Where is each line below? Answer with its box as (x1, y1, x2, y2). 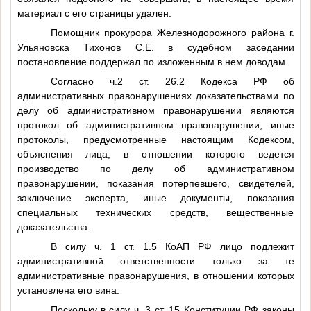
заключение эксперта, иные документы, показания (17, 192, 294, 203)
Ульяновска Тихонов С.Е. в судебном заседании (17, 41, 294, 53)
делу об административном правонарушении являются (17, 104, 294, 116)
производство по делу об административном (17, 162, 294, 174)
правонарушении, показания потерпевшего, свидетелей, (17, 177, 294, 189)
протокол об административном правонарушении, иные (17, 119, 294, 131)
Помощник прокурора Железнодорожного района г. (50, 26, 294, 38)
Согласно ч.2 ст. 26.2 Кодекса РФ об (50, 75, 294, 87)
